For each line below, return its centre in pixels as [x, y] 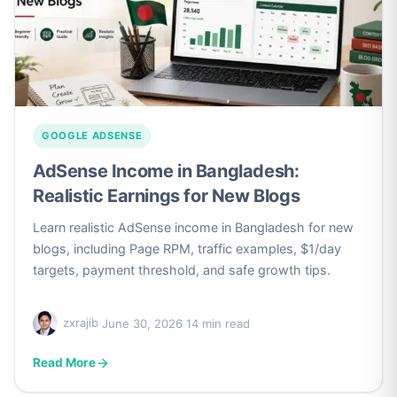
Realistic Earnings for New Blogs [167, 196]
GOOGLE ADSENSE [92, 136]
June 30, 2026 [142, 323]
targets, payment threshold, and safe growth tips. [182, 270]
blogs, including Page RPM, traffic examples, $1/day [187, 249]
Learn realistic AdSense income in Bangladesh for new [193, 227]
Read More [64, 362]
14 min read [218, 323]
